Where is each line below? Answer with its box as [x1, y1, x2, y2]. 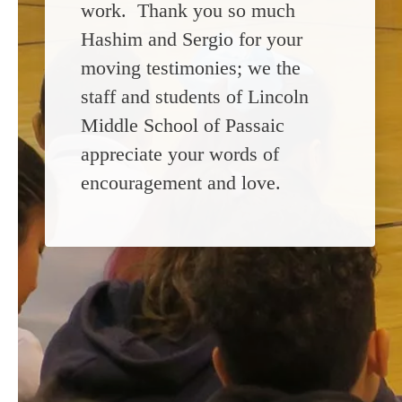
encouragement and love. [81, 171, 281, 195]
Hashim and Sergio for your [81, 28, 302, 51]
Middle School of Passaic [81, 114, 284, 137]
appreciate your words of [81, 143, 279, 166]
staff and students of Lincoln [81, 85, 309, 109]
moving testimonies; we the [81, 57, 301, 80]
